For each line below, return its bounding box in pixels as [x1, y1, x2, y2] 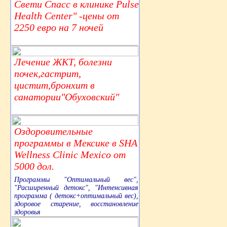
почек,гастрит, [14, 68, 81, 80]
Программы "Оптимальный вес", [14, 176, 138, 184]
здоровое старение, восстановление [14, 200, 138, 208]
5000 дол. [14, 161, 54, 172]
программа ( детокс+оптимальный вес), [14, 192, 138, 200]
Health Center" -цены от [14, 10, 119, 22]
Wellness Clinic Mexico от [14, 149, 126, 161]
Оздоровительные [14, 126, 93, 137]
